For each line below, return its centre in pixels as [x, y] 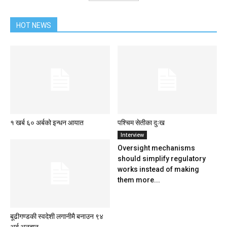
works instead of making [158, 169]
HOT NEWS [34, 25]
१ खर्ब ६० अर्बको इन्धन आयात [47, 123]
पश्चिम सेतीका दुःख [141, 123]
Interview [132, 135]
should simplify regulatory [161, 159]
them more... [139, 180]
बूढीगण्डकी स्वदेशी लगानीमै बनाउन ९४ [57, 217]
